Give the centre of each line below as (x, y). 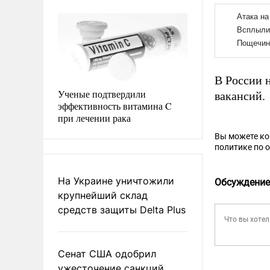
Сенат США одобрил (107, 253)
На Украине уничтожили (116, 181)
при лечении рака (94, 118)
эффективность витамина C (115, 105)
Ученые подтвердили (102, 93)
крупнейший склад (103, 195)
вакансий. (240, 96)
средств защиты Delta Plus (122, 209)
